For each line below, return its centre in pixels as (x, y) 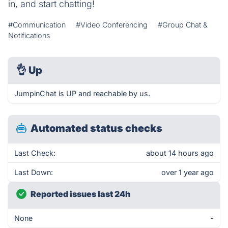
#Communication (37, 25)
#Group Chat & (183, 25)
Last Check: (35, 153)
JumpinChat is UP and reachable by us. (82, 93)
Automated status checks (96, 128)
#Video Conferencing (112, 25)
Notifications (29, 35)
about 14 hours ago (180, 153)
